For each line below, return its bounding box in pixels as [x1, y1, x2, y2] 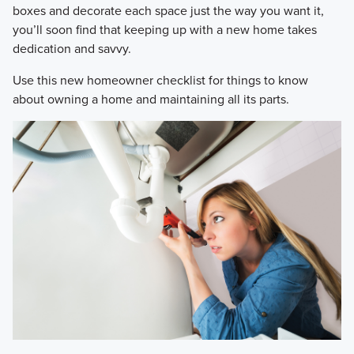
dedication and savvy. [12, 39, 131, 57]
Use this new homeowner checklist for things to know [12, 70, 308, 88]
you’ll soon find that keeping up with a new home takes [12, 20, 317, 38]
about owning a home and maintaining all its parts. [12, 89, 289, 107]
